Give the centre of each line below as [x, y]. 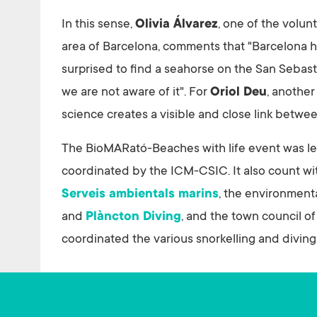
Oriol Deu [238, 93]
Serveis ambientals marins [140, 195]
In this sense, [98, 25]
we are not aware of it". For [136, 93]
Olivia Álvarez [177, 25]
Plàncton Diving [133, 218]
